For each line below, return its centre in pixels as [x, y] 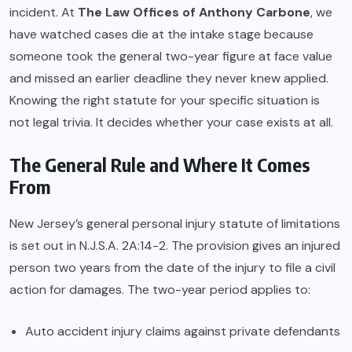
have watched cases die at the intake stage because [161, 35]
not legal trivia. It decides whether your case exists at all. [171, 123]
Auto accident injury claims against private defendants [183, 332]
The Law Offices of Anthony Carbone [194, 13]
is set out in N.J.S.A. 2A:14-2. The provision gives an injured [175, 246]
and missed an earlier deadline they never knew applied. [169, 79]
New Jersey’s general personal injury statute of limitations [175, 224]
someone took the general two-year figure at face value [171, 57]
